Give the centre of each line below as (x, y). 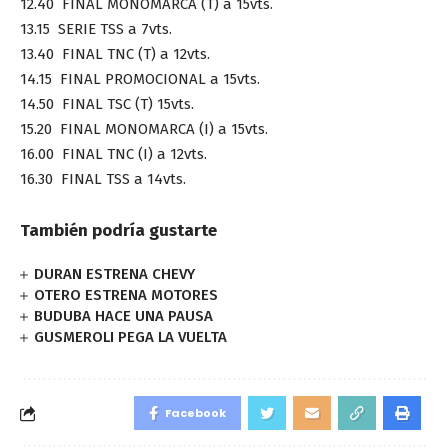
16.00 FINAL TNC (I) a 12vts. (113, 154)
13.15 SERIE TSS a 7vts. (96, 29)
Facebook (195, 413)
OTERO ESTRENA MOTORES (126, 295)
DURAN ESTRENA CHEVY (115, 274)
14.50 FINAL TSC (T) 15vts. (107, 104)
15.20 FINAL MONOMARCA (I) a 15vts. (144, 129)
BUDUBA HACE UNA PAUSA (124, 316)
